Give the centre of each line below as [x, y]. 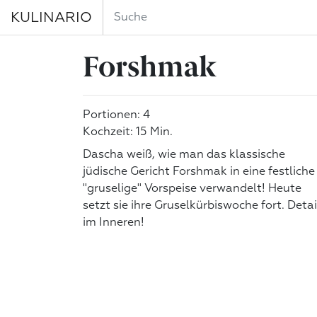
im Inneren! [114, 223]
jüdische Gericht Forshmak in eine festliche [199, 172]
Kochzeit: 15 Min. [128, 132]
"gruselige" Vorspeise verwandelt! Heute [192, 189]
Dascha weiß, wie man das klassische [184, 155]
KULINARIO [51, 17]
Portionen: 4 [116, 115]
